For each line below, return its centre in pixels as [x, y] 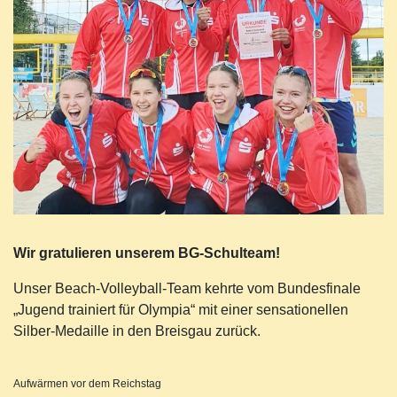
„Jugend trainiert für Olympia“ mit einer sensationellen [181, 309]
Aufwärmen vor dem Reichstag [87, 383]
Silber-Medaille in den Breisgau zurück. [137, 331]
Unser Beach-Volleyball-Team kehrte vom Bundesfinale [187, 288]
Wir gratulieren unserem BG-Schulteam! [147, 253]
